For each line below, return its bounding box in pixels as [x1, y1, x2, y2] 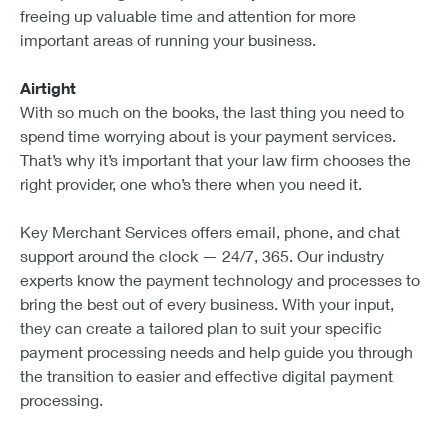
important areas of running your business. [20, 29, 316, 49]
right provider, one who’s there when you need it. [20, 173, 362, 193]
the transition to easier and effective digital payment [20, 365, 393, 385]
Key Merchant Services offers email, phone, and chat [20, 221, 400, 241]
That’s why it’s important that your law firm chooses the [20, 149, 411, 169]
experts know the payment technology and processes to [20, 269, 420, 289]
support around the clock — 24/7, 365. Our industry [20, 245, 384, 265]
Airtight [20, 77, 76, 98]
